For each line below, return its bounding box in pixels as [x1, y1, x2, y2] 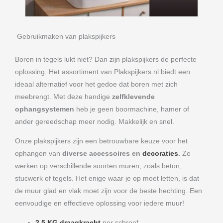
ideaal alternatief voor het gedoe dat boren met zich [15, 81, 178, 89]
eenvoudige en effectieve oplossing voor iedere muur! [15, 199, 184, 207]
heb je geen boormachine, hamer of [74, 106, 189, 113]
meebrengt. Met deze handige [15, 93, 112, 101]
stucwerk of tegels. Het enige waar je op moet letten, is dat [15, 174, 199, 182]
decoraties [142, 149, 178, 157]
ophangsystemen [15, 106, 74, 113]
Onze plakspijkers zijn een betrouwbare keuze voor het [15, 137, 188, 145]
